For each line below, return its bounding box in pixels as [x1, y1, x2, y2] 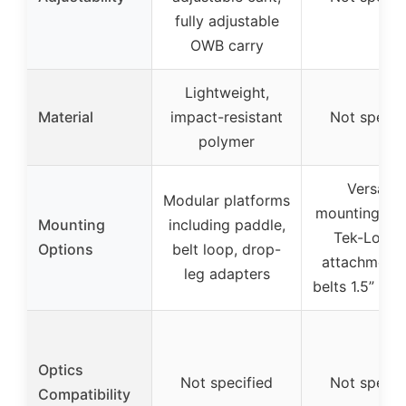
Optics [38, 361, 83, 380]
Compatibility [38, 385, 130, 404]
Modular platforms [163, 191, 290, 210]
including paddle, [168, 216, 285, 235]
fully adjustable [174, 12, 279, 31]
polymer [198, 132, 255, 151]
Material [38, 108, 93, 127]
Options [38, 240, 93, 259]
